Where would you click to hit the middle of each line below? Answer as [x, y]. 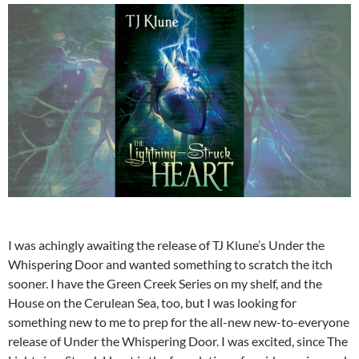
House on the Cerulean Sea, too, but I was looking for [152, 303]
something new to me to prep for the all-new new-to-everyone [179, 322]
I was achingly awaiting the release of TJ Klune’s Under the [166, 245]
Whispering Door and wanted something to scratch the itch [170, 264]
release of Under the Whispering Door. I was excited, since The [178, 341]
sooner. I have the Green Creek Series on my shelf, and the [165, 284]
